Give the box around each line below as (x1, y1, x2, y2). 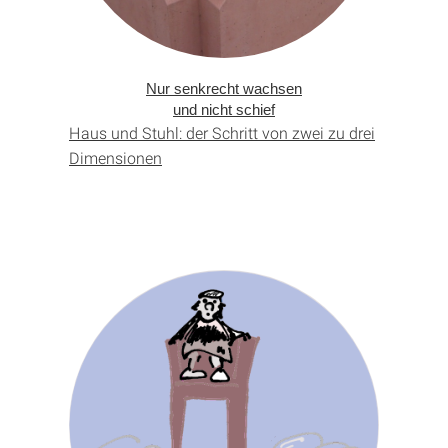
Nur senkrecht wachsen (146, 80, 302, 98)
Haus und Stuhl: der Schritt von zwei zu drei (69, 122, 375, 144)
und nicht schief (173, 101, 275, 119)
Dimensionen (69, 147, 162, 169)
